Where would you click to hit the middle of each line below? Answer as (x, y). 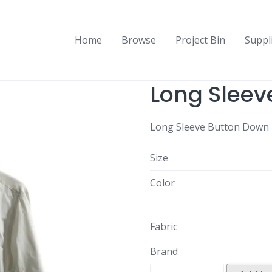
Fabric (163, 226)
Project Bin (200, 40)
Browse (139, 40)
